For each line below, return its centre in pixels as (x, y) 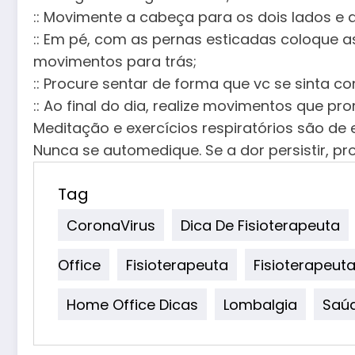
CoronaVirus (111, 225)
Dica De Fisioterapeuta (260, 225)
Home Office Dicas (132, 304)
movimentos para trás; (115, 61)
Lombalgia (260, 304)
